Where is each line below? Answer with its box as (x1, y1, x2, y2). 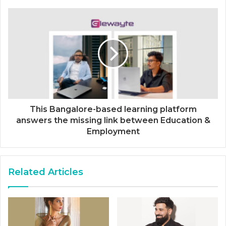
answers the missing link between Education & (16, 115, 210, 125)
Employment (86, 126, 140, 136)
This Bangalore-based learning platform (29, 104, 197, 114)
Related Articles (8, 166, 83, 178)
